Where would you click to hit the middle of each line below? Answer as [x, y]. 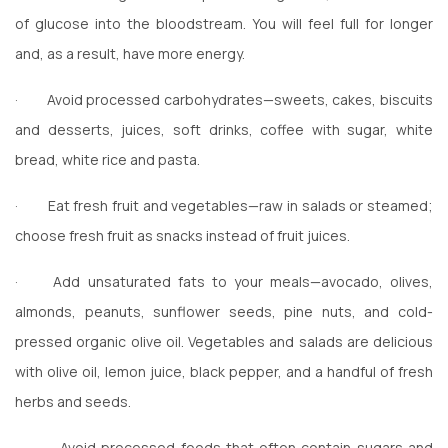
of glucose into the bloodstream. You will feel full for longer [224, 23]
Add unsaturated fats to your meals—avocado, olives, [243, 281]
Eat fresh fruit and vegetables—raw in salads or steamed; [240, 205]
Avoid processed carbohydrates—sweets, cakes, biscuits [240, 99]
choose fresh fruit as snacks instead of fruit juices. [182, 235]
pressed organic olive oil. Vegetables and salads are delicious [224, 341]
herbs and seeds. [73, 401]
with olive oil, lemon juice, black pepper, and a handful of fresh [224, 371]
